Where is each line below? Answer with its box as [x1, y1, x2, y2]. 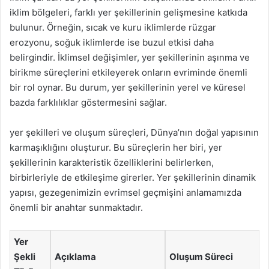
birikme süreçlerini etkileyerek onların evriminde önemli [10, 67, 247, 78]
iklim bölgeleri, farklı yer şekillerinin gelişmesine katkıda [10, 7, 247, 18]
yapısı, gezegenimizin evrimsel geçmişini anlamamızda [10, 187, 241, 198]
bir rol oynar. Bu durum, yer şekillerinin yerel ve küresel [10, 82, 246, 93]
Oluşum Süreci [169, 251, 233, 262]
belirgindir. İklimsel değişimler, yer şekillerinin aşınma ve [10, 52, 250, 63]
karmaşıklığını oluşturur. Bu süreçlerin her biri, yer [10, 142, 222, 153]
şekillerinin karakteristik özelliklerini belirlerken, [10, 157, 214, 168]
